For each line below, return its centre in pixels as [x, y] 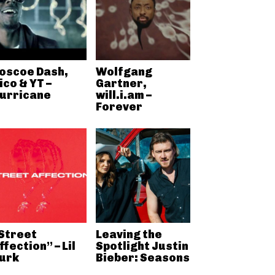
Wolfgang [124, 72]
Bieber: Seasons [142, 258]
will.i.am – [123, 95]
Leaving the [129, 234]
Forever [119, 107]
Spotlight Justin [142, 246]
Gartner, [121, 83]
